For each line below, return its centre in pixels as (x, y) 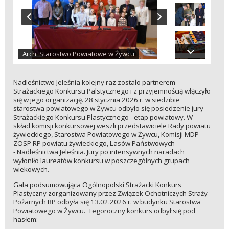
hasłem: (26, 220)
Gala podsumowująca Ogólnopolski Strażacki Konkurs (97, 185)
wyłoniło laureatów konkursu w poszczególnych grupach (101, 161)
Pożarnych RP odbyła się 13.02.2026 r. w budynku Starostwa (107, 202)
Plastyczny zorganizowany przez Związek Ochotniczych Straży (110, 193)
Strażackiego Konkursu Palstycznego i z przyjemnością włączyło (112, 91)
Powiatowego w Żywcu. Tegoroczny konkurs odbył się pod (104, 211)
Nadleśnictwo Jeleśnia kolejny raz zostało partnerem (94, 83)
